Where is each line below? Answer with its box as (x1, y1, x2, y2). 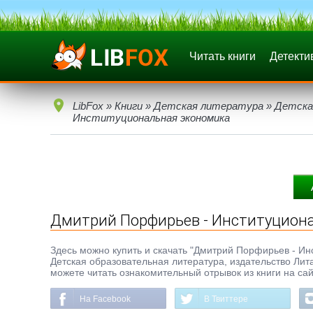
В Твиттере (204, 294, 248, 304)
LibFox (73, 100, 103, 112)
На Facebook (80, 294, 131, 304)
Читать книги (189, 50, 256, 62)
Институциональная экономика (73, 112, 230, 124)
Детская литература (154, 100, 263, 112)
